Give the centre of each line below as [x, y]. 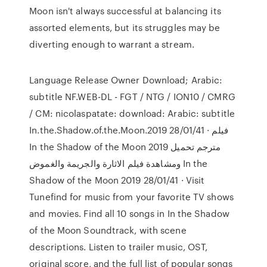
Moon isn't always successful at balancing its [125, 11]
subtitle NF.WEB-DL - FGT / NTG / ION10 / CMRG [132, 97]
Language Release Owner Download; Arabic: [126, 80]
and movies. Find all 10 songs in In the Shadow [129, 213]
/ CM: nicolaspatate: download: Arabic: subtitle [132, 113]
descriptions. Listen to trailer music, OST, [119, 247]
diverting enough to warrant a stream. [112, 44]
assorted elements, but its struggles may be [125, 27]
